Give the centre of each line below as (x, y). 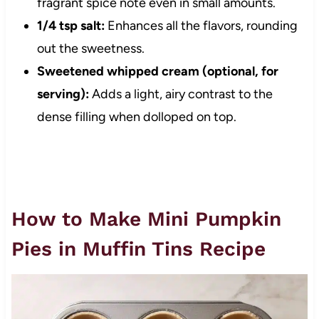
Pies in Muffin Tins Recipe (138, 249)
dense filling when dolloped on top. (136, 117)
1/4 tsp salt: (70, 26)
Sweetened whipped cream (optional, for (157, 72)
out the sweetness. (90, 49)
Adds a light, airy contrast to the (181, 94)
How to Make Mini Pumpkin (146, 219)
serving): (63, 94)
